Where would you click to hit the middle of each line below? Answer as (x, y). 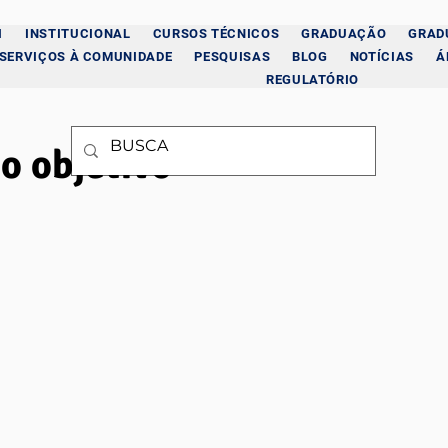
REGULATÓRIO (312, 79)
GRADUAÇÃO (344, 33)
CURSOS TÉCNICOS (216, 33)
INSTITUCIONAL (78, 33)
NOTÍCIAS (381, 56)
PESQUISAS (232, 56)
